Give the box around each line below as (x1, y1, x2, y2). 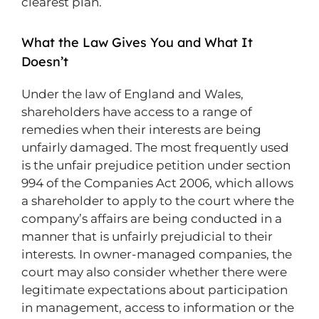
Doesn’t (21, 53, 68, 70)
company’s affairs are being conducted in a (21, 211, 282, 226)
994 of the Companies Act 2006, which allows (21, 176, 293, 190)
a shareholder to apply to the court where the (21, 194, 294, 208)
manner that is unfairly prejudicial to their (21, 229, 273, 244)
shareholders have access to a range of (21, 105, 252, 119)
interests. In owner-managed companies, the (21, 247, 292, 261)
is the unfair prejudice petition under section (21, 158, 291, 172)
